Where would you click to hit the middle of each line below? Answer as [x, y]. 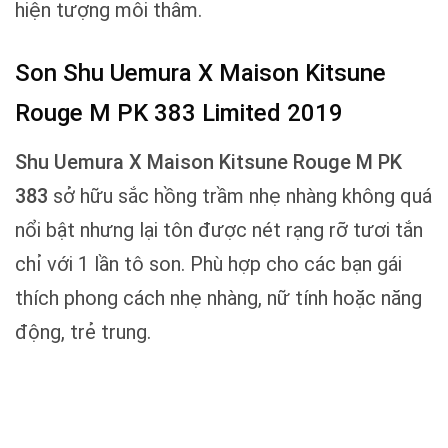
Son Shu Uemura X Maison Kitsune [200, 73]
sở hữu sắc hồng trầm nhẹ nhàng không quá [240, 196]
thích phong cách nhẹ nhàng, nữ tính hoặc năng [218, 298]
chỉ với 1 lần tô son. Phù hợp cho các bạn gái [208, 264]
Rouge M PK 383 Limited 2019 [179, 113]
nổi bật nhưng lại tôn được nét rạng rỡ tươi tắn [219, 230]
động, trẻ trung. [83, 332]
